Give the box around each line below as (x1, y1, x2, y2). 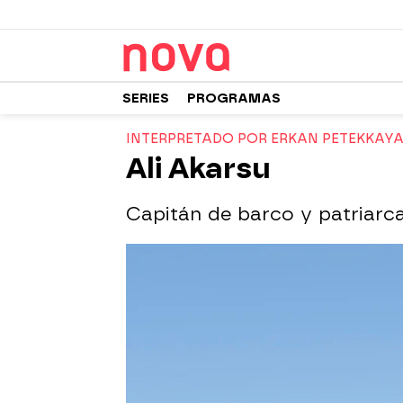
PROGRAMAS (187, 90, 281, 106)
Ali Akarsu (126, 151, 270, 185)
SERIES (122, 90, 169, 106)
